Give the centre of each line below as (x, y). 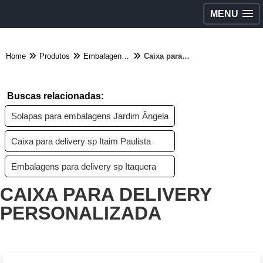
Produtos (55, 56)
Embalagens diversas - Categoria (125, 56)
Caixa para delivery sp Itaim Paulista (81, 141)
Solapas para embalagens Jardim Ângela (90, 116)
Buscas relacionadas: (55, 96)
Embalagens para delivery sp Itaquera (84, 166)
